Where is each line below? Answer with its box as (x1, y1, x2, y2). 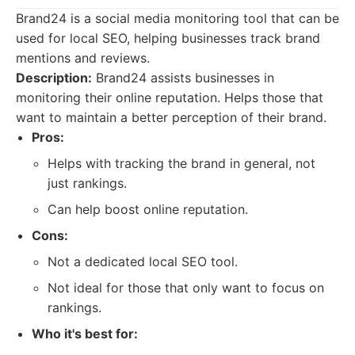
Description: (16, 70, 92, 86)
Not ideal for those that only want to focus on (48, 280, 324, 296)
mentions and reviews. (16, 50, 150, 66)
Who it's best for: (32, 326, 138, 342)
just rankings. (48, 175, 127, 191)
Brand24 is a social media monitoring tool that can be (16, 10, 339, 26)
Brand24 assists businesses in (92, 70, 274, 86)
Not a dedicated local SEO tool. (48, 254, 238, 269)
